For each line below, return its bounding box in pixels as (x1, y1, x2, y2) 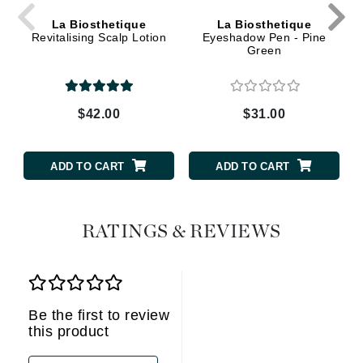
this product (28, 323, 109, 340)
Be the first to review (28, 307, 169, 324)
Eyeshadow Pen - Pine (202, 30, 327, 44)
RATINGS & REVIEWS (82, 223, 281, 242)
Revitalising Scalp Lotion (31, 30, 167, 44)
